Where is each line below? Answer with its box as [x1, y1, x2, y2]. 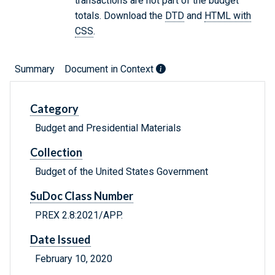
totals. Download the [75, 10, 165, 22]
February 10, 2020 [35, 253, 112, 265]
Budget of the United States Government [35, 166, 208, 178]
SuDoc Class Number [30, 189, 133, 203]
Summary [15, 63, 55, 76]
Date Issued [30, 233, 91, 247]
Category [30, 102, 79, 116]
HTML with [204, 10, 251, 22]
